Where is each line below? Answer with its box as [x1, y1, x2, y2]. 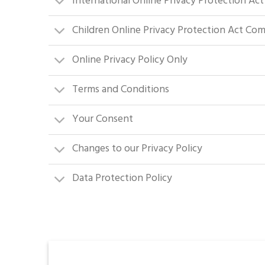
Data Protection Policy [72, 170, 173, 188]
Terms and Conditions [72, 81, 170, 99]
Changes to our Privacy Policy [72, 140, 203, 158]
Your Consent [72, 111, 134, 128]
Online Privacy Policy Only [72, 51, 188, 69]
